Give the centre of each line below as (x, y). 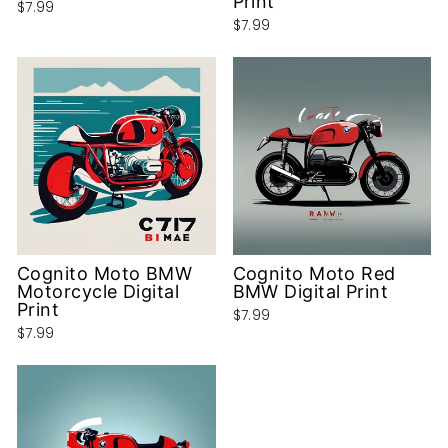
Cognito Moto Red (314, 274)
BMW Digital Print (310, 292)
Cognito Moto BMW (105, 274)
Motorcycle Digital (98, 292)
